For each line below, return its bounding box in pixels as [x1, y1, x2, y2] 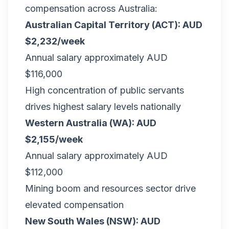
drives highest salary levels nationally [25, 101, 181, 112]
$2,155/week [25, 134, 83, 145]
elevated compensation [25, 199, 124, 210]
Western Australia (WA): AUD [25, 118, 156, 128]
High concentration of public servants [25, 85, 184, 96]
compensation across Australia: [25, 3, 157, 14]
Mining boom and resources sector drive [25, 183, 196, 194]
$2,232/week [25, 36, 85, 47]
